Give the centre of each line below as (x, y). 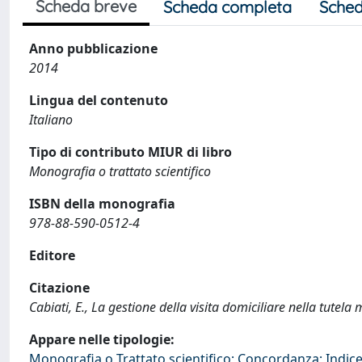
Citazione (59, 288)
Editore (52, 255)
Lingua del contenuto (99, 100)
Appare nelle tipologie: (102, 339)
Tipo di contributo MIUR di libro (130, 152)
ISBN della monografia (102, 204)
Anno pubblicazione (93, 48)
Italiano (51, 120)
